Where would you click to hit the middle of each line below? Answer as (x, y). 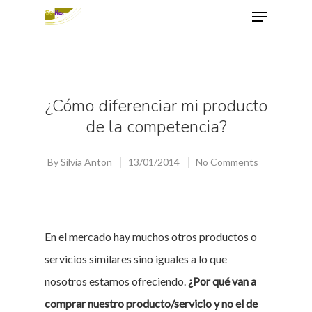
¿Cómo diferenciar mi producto (156, 106)
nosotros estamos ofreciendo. (116, 281)
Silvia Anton (86, 162)
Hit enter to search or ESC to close (131, 88)
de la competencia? (156, 127)
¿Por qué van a (222, 281)
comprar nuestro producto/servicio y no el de (151, 303)
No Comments (227, 162)
